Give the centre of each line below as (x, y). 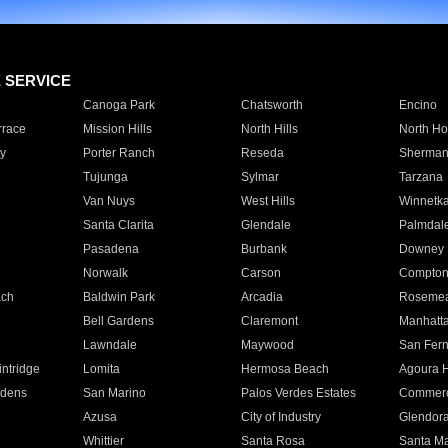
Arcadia (261, 297)
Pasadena (110, 249)
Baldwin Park (118, 297)
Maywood (267, 345)
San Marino (114, 393)
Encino (417, 105)
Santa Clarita (118, 225)
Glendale (265, 225)
